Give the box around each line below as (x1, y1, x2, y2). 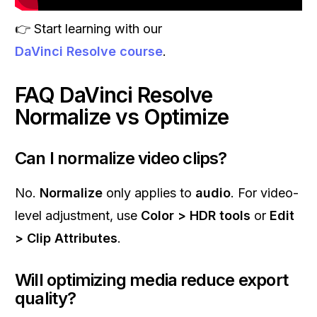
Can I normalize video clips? (15, 148, 227, 168)
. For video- (231, 185, 299, 200)
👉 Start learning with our (15, 21, 162, 36)
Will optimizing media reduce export (15, 270, 289, 290)
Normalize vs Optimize (15, 104, 229, 129)
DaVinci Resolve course (15, 44, 163, 59)
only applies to (103, 185, 195, 200)
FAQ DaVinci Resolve (15, 82, 212, 108)
